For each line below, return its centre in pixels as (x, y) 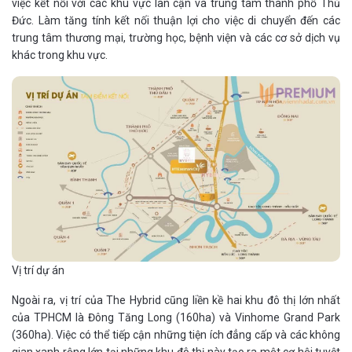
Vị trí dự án (38, 270)
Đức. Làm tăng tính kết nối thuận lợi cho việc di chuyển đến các (176, 21)
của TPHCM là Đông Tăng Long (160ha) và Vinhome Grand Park (176, 317)
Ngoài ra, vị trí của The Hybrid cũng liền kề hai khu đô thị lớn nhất (176, 300)
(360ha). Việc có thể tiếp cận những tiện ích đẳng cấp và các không (176, 334)
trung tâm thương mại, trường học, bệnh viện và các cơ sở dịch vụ (176, 38)
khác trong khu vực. (60, 55)
